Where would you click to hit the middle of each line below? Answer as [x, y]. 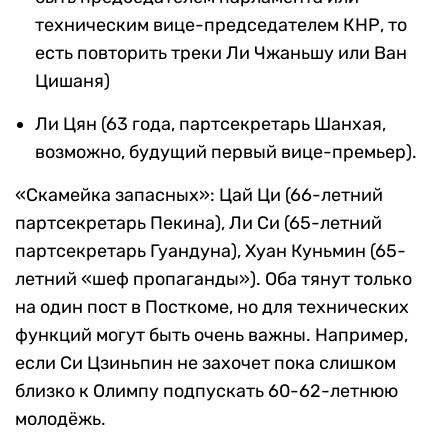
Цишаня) [72, 80]
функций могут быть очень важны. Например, [211, 334]
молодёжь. [60, 418]
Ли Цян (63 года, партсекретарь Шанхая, [210, 123]
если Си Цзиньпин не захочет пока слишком [205, 362]
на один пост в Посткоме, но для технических [212, 306]
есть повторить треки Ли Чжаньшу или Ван [221, 52]
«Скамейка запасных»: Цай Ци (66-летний [199, 194]
